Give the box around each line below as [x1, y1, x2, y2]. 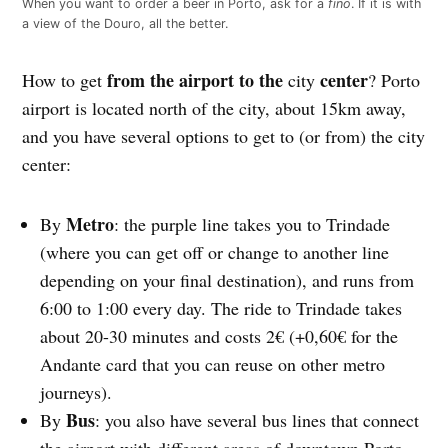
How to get [22, 67, 108, 92]
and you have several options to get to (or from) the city [22, 123, 426, 148]
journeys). [40, 379, 113, 404]
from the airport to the [107, 66, 289, 93]
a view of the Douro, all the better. [22, 15, 229, 31]
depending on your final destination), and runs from [40, 267, 415, 292]
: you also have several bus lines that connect [95, 407, 420, 432]
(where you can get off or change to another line [40, 239, 390, 264]
